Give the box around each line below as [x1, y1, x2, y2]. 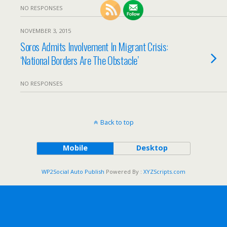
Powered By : [104, 168, 143, 175]
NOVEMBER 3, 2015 [20, 27, 71, 34]
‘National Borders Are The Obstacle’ [20, 52, 139, 68]
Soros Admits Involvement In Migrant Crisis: [20, 39, 168, 54]
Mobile [62, 143, 88, 153]
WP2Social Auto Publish [42, 168, 104, 175]
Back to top [100, 118, 134, 127]
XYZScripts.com [143, 168, 185, 175]
